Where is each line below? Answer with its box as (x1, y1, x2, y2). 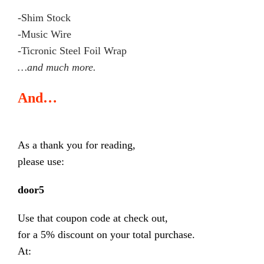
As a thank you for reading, (18, 139, 136, 151)
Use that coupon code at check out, (18, 212, 168, 224)
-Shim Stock (18, 12, 71, 24)
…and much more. (18, 61, 96, 73)
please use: (18, 156, 64, 167)
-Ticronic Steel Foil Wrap (18, 45, 127, 57)
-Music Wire (18, 28, 71, 40)
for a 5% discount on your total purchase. (18, 229, 195, 240)
